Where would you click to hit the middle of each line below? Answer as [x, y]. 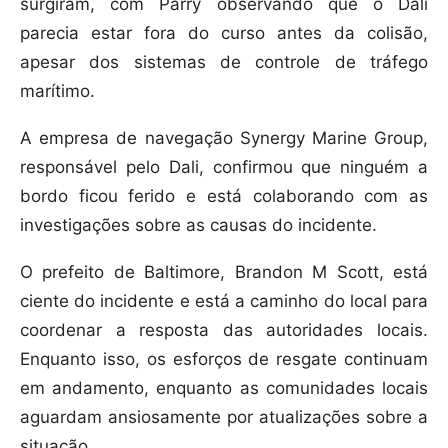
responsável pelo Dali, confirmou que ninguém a [224, 167]
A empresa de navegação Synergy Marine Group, [224, 138]
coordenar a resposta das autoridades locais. [224, 330]
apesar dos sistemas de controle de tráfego [224, 62]
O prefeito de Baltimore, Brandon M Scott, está [224, 272]
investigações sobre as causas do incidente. [198, 225]
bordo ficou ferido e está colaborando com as [224, 196]
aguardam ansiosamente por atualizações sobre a [224, 417]
